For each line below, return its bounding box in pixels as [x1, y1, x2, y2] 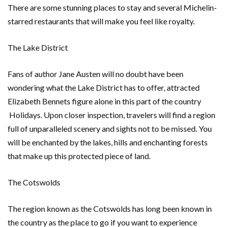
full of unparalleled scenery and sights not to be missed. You [8, 124, 212, 133]
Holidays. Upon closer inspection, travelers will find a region [8, 110, 215, 120]
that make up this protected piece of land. [8, 151, 150, 161]
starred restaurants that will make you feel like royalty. [8, 16, 195, 26]
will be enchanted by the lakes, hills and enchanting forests [8, 137, 208, 147]
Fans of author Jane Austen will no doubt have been [8, 69, 183, 79]
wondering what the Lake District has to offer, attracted [8, 83, 200, 92]
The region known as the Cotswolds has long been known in [8, 204, 212, 213]
